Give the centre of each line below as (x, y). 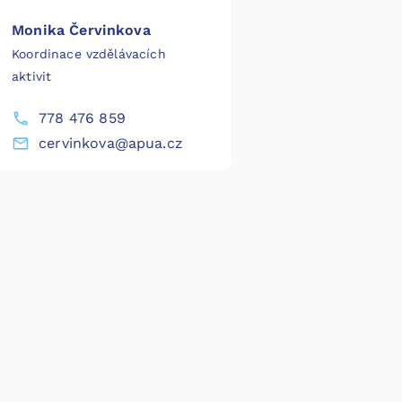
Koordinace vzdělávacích (89, 54)
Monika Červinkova (81, 31)
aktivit (32, 77)
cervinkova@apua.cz (111, 144)
